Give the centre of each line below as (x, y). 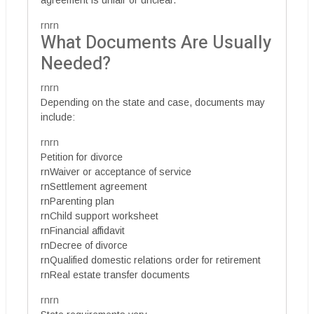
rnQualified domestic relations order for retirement (151, 260)
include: (58, 117)
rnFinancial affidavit (83, 230)
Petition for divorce (82, 157)
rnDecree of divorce (84, 245)
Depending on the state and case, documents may (153, 102)
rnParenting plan (77, 201)
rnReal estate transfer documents (115, 274)
